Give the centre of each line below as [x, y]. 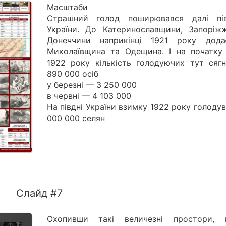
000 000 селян [76, 118]
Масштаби [67, 7]
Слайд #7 [39, 193]
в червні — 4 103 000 [89, 96]
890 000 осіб [72, 74]
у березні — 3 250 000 [92, 85]
